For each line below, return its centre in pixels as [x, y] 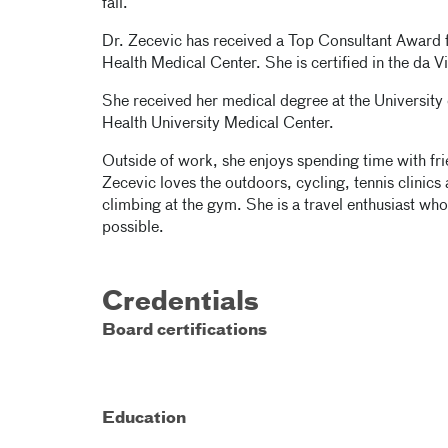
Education [144, 419]
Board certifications [184, 331]
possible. [133, 228]
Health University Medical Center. [218, 124]
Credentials [180, 303]
